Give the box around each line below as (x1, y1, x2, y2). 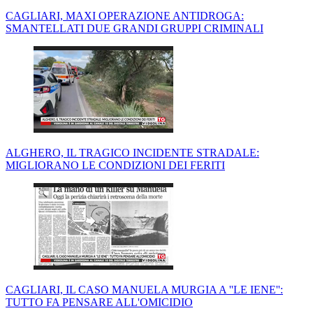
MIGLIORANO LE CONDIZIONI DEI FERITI (6, 159, 225, 172)
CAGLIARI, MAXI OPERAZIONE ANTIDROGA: (6, 10, 244, 22)
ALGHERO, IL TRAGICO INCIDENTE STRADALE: (6, 147, 259, 159)
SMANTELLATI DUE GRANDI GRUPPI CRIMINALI (6, 22, 263, 35)
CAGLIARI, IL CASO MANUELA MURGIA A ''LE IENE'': (6, 284, 283, 296)
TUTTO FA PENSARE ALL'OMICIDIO (6, 296, 193, 309)
